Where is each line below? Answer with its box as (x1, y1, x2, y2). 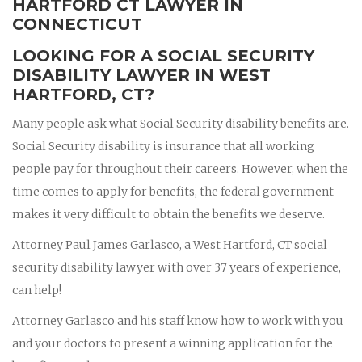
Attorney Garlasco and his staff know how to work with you (12, 313, 343, 328)
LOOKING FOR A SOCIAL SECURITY (12, 45, 314, 65)
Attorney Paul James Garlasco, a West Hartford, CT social (12, 237, 327, 252)
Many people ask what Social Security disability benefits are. (12, 116, 349, 131)
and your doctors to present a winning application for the (12, 335, 333, 351)
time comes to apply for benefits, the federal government (12, 183, 334, 199)
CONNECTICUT (12, 14, 142, 34)
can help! (12, 282, 61, 297)
